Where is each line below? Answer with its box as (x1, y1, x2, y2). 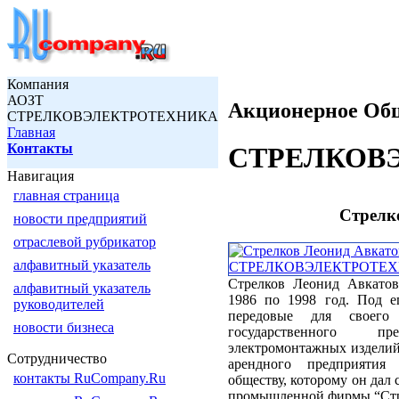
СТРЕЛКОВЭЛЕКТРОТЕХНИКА (7, 109, 218, 124)
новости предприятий (13, 211, 147, 226)
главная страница (13, 188, 119, 203)
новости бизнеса (13, 320, 114, 335)
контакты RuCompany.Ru (13, 370, 166, 386)
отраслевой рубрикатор (13, 234, 156, 249)
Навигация (7, 168, 74, 183)
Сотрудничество (7, 351, 107, 366)
